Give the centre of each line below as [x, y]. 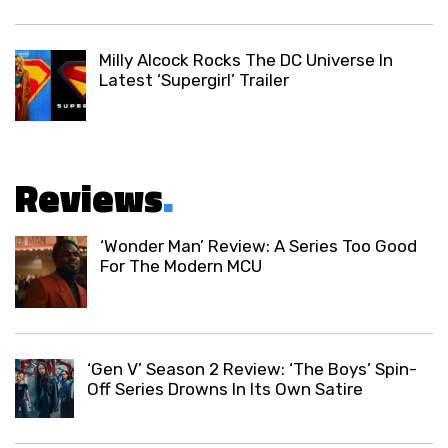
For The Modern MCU [180, 266]
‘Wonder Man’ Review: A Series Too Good [258, 246]
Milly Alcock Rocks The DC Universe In [246, 60]
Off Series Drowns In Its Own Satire [225, 389]
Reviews [89, 198]
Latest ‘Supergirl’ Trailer [194, 80]
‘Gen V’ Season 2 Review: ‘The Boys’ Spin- [252, 369]
